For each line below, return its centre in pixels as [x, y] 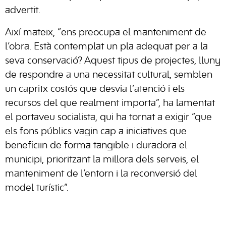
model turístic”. [37, 188]
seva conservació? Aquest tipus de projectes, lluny [113, 61]
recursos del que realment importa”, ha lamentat [110, 103]
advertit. [23, 10]
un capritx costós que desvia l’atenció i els [95, 89]
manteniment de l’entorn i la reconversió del [101, 174]
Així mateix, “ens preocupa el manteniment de [106, 33]
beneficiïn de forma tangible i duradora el [96, 146]
